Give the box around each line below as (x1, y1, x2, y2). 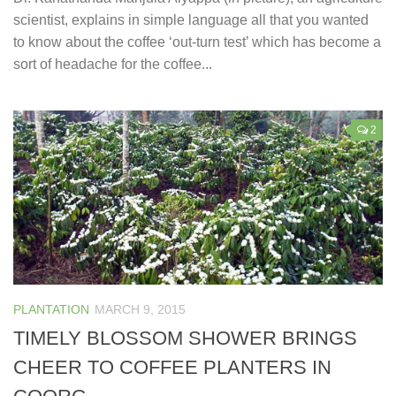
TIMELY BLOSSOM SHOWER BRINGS (13, 327, 357, 350)
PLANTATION (13, 301, 89, 316)
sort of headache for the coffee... (13, 56, 212, 72)
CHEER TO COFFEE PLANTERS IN (13, 356, 331, 379)
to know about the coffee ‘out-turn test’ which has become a (13, 34, 381, 49)
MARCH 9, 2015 (95, 301, 186, 316)
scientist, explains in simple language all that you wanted (13, 11, 369, 27)
